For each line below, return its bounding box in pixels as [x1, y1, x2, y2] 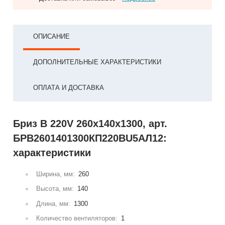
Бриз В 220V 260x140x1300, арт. [13, 118, 168, 129]
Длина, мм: [34, 199, 73, 207]
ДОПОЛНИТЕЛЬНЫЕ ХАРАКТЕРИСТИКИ [33, 58, 162, 66]
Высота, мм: [34, 185, 76, 193]
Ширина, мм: [34, 170, 77, 178]
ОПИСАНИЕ [33, 33, 70, 40]
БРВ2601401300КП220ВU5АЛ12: [13, 133, 167, 144]
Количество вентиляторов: [34, 214, 120, 222]
